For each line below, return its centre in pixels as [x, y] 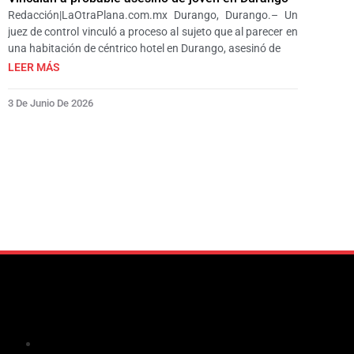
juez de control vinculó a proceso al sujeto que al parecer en [153, 32]
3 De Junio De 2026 [51, 104]
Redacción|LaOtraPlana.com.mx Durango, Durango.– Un [153, 15]
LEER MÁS [34, 68]
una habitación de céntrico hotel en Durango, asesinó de [144, 49]
